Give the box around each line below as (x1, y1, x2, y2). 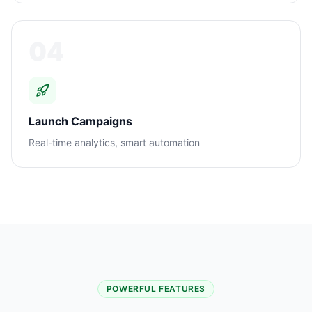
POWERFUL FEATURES (106, 283, 206, 294)
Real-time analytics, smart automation (29, 136, 200, 148)
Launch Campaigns (29, 114, 132, 128)
